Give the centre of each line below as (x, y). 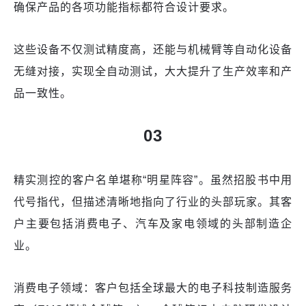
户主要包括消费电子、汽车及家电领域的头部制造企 (153, 224)
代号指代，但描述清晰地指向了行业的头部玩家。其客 (153, 202)
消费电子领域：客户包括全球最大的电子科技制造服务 (153, 288)
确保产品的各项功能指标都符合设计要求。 (124, 8)
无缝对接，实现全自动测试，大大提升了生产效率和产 (153, 72)
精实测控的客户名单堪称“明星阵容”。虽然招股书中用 (153, 180)
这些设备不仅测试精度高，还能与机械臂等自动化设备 (153, 50)
